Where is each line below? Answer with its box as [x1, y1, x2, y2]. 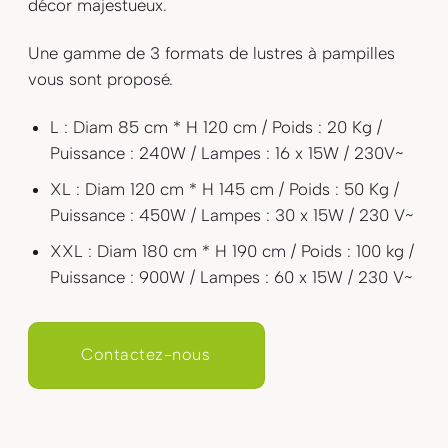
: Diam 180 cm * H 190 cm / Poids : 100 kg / [83, 240, 415, 261]
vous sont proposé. [28, 68, 174, 89]
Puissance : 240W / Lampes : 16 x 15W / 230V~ [50, 142, 405, 163]
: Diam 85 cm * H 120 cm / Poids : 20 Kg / [59, 116, 383, 137]
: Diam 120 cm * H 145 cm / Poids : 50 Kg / [71, 178, 400, 199]
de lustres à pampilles [224, 42, 396, 63]
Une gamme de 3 [28, 42, 161, 63]
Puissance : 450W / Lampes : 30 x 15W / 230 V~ [50, 204, 415, 225]
